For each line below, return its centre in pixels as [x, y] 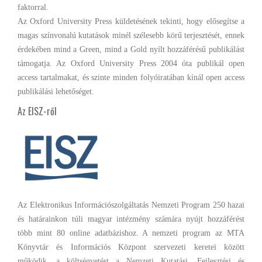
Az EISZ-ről [37, 111]
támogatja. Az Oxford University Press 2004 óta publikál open [131, 63]
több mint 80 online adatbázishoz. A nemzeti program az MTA [131, 233]
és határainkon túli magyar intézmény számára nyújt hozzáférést [131, 219]
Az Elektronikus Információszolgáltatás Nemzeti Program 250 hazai [131, 205]
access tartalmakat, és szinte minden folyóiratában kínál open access [131, 77]
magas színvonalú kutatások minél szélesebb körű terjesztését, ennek [131, 35]
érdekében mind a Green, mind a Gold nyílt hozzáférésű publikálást [131, 49]
